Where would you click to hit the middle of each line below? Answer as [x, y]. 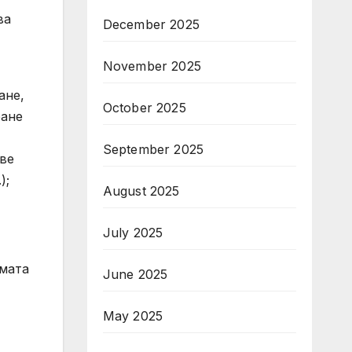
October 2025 [144, 108]
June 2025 [135, 274]
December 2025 [151, 24]
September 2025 [153, 149]
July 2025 [133, 233]
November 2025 [152, 66]
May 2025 [133, 316]
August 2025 [141, 191]
